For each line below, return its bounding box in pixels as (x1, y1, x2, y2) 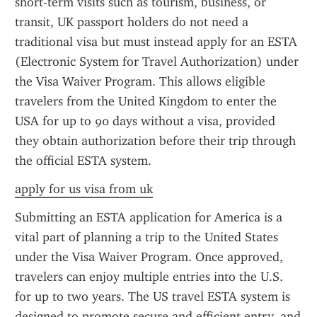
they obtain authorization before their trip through (15, 133, 296, 149)
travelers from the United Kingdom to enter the (15, 93, 277, 109)
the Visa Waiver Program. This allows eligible (15, 74, 265, 89)
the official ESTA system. (15, 153, 151, 168)
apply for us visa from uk (15, 181, 153, 197)
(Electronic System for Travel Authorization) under (15, 54, 299, 69)
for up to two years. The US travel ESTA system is (15, 289, 290, 304)
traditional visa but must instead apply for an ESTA (15, 34, 297, 50)
